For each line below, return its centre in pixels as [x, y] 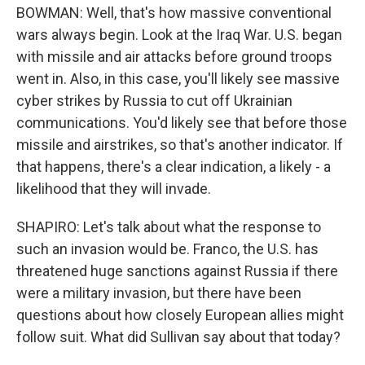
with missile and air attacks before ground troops [174, 57]
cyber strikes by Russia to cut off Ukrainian [154, 101]
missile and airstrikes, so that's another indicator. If [180, 145]
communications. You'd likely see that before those [182, 123]
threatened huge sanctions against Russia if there [177, 271]
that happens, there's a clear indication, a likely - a [174, 167]
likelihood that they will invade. [114, 189]
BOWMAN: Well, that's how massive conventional [174, 13]
